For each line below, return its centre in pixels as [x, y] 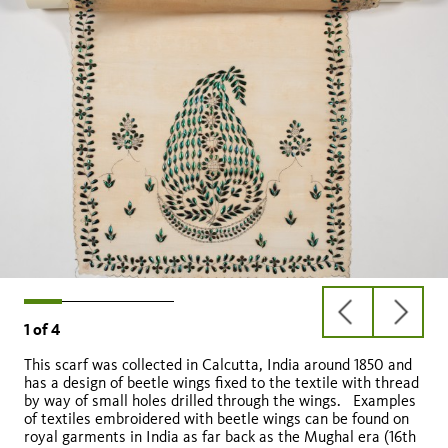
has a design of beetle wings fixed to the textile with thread [221, 383]
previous [377, 320]
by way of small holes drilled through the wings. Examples [220, 401]
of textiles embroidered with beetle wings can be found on [216, 419]
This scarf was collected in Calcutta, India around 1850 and [218, 365]
